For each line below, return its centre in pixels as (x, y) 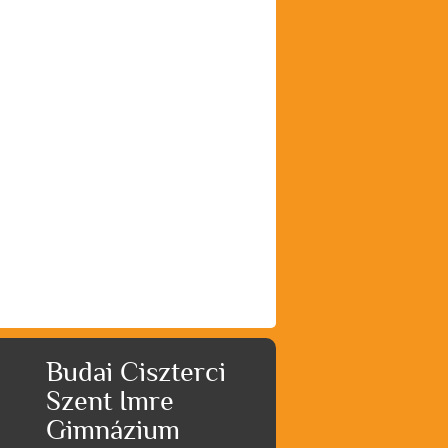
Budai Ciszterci (136, 372)
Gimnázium (113, 430)
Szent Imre (110, 401)
